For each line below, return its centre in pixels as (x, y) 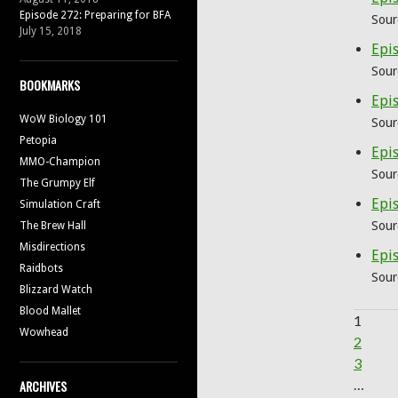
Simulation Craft (60, 204)
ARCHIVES (43, 386)
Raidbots (41, 268)
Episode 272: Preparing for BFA (95, 15)
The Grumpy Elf (57, 183)
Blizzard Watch (56, 289)
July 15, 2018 (51, 31)
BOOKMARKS (50, 84)
